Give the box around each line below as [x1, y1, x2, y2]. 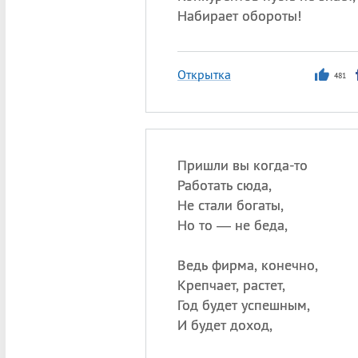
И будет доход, [177, 316, 272, 334]
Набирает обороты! [177, 6, 301, 25]
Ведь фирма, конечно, [177, 256, 318, 274]
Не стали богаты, [177, 196, 284, 214]
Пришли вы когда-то [177, 156, 308, 174]
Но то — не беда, [177, 216, 288, 234]
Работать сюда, [177, 176, 272, 194]
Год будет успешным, [177, 296, 310, 314]
